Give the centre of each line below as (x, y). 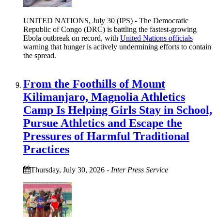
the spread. (40, 55)
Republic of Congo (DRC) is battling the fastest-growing (110, 29)
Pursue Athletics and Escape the (103, 123)
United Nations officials (156, 38)
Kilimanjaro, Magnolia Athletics (104, 97)
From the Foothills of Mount (94, 84)
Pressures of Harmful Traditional (106, 136)
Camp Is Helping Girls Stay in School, (118, 110)
